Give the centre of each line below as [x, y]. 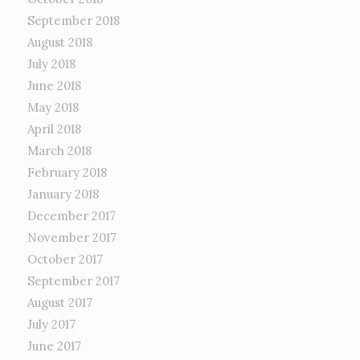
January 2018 [63, 194]
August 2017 [59, 303]
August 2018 [59, 43]
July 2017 [51, 325]
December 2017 [71, 216]
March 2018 [59, 151]
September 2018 [73, 21]
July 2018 [51, 64]
